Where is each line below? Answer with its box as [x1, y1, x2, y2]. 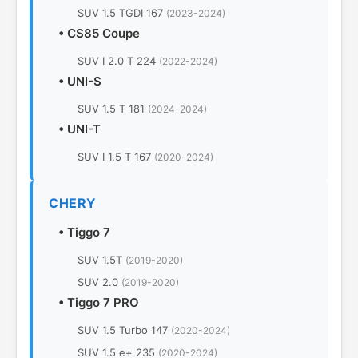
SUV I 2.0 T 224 [78, 54, 159, 67]
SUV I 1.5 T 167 [78, 150, 154, 163]
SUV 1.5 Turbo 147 [78, 324, 171, 336]
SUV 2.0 [78, 276, 121, 288]
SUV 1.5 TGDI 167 [78, 6, 166, 19]
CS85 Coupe [67, 26, 140, 41]
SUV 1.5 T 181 [78, 102, 148, 115]
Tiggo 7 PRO [67, 295, 139, 310]
